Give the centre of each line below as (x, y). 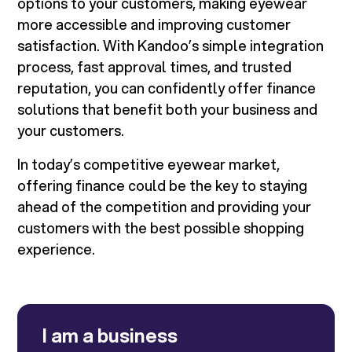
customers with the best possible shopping (161, 228)
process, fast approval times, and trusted (155, 67)
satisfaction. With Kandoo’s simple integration (171, 46)
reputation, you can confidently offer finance (167, 88)
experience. (57, 249)
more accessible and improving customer (154, 25)
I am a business (110, 336)
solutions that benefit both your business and (168, 110)
